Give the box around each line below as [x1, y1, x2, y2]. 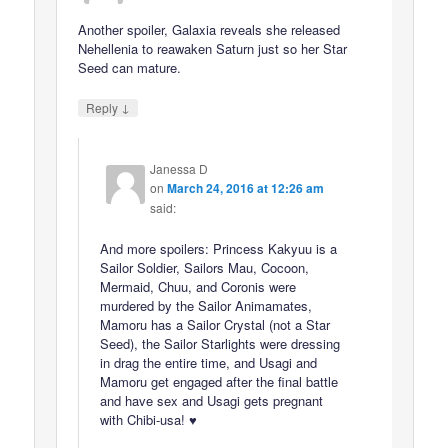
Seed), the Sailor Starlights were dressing [100, 333, 341, 353]
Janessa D [150, 160, 209, 178]
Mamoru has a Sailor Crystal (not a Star [100, 314, 331, 334]
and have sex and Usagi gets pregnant [100, 390, 324, 410]
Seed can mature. [78, 58, 182, 77]
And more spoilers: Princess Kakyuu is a [100, 238, 338, 258]
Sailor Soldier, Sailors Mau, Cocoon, [100, 257, 310, 277]
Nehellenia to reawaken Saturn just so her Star [78, 39, 348, 58]
